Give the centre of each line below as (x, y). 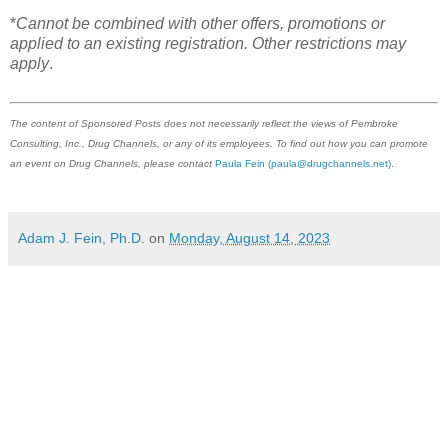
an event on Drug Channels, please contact (111, 163)
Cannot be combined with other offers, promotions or (200, 23)
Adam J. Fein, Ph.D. (81, 237)
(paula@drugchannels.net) (329, 163)
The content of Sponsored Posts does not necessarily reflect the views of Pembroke (204, 123)
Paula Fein (240, 163)
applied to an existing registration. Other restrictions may (208, 43)
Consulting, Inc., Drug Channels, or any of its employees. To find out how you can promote (219, 143)
